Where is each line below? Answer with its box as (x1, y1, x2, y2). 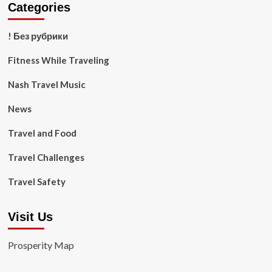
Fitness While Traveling (7, 55, 109, 66)
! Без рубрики (7, 30, 68, 41)
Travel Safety (7, 176, 66, 187)
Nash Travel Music (7, 79, 86, 90)
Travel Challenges (7, 152, 84, 163)
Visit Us (7, 210, 53, 223)
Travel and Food (7, 127, 76, 138)
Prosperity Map (7, 239, 74, 251)
